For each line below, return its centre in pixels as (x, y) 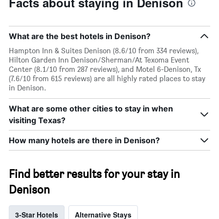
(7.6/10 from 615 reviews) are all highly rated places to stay (107, 79)
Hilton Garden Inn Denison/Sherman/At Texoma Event (99, 60)
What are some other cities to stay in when (91, 109)
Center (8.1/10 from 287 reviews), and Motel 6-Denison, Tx (105, 69)
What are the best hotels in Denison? (80, 36)
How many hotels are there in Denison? (84, 141)
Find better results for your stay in (94, 174)
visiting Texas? (37, 120)
